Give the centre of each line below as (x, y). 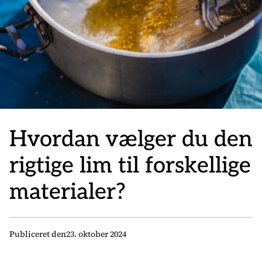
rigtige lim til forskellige (130, 166)
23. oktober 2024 (96, 234)
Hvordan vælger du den (131, 139)
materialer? (68, 192)
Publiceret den (38, 234)
